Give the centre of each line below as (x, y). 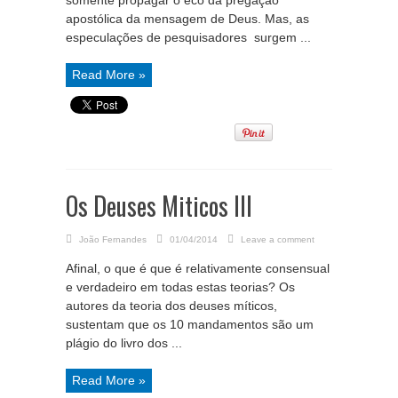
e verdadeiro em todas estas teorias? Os (180, 287)
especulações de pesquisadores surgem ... (188, 37)
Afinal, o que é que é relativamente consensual (198, 268)
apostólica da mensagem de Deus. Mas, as (187, 19)
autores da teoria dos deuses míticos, (171, 306)
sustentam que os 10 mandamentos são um (190, 324)
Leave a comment (278, 239)
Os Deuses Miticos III (159, 206)
